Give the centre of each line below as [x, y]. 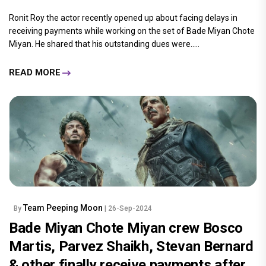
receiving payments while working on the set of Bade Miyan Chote [132, 31]
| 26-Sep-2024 [128, 208]
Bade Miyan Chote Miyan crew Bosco [126, 228]
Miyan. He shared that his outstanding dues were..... [104, 44]
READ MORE [35, 73]
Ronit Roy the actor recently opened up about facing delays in [123, 18]
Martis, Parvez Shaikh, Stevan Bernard [131, 246]
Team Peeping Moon [64, 208]
